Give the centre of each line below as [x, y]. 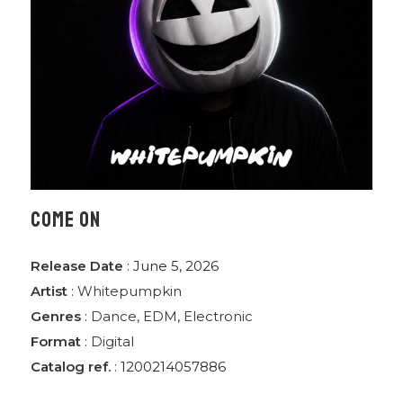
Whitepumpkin [130, 291]
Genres [56, 317]
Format [56, 342]
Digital [113, 342]
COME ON [66, 220]
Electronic [219, 317]
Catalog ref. [71, 367]
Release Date [77, 266]
